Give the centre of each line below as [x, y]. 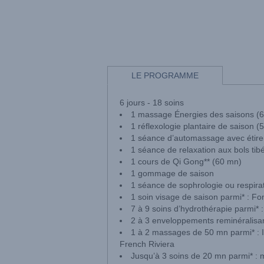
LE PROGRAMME [165, 75]
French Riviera [148, 244]
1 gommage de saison [172, 173]
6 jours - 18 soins [152, 103]
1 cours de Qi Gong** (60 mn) [186, 161]
